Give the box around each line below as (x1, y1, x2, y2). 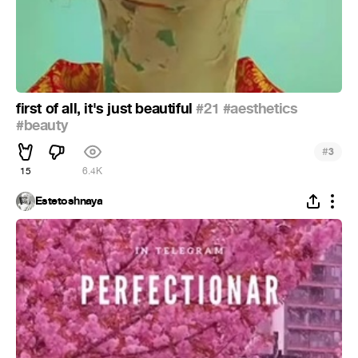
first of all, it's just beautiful (16, 99, 197, 119)
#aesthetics (222, 99, 298, 119)
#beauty (16, 116, 68, 136)
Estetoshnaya (35, 193, 103, 209)
